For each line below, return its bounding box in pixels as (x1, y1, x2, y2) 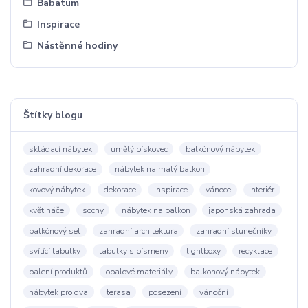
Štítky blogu (23, 109, 82, 122)
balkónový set (29, 225, 81, 236)
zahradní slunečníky (195, 225, 272, 236)
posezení (148, 286, 181, 298)
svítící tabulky (29, 245, 81, 257)
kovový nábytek (29, 184, 86, 195)
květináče (29, 204, 65, 216)
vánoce (206, 184, 231, 195)
